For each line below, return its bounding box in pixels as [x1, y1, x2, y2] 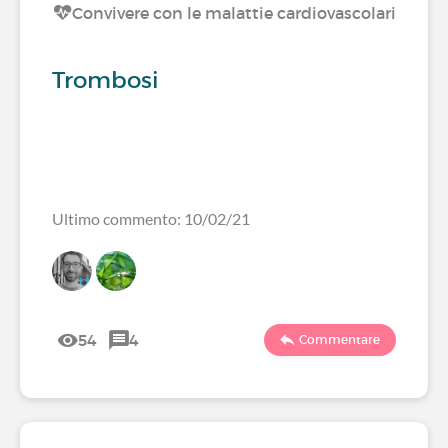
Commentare [299, 332, 380, 347]
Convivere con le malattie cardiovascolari [72, 3, 396, 23]
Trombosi [52, 66, 159, 94]
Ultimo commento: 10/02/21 [52, 209, 250, 228]
